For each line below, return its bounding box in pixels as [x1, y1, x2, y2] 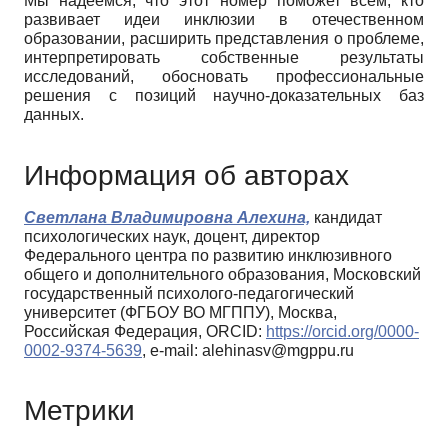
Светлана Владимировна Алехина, [24, 208, 310, 226]
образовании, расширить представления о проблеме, [24, 29, 424, 47]
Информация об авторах [24, 159, 349, 191]
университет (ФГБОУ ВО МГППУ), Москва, [24, 303, 337, 321]
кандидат [310, 208, 382, 226]
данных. [24, 105, 84, 123]
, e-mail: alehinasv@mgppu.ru [142, 341, 354, 359]
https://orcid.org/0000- [266, 322, 419, 340]
